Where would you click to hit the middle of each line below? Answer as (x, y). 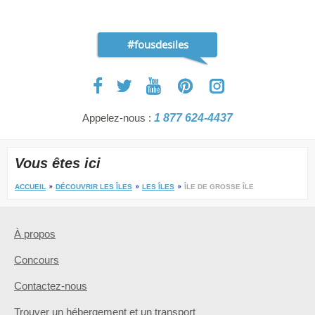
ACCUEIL (30, 187)
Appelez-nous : (118, 118)
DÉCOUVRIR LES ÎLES (94, 187)
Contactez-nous (51, 286)
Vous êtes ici (58, 163)
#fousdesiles (157, 45)
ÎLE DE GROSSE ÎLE (219, 187)
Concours (37, 260)
